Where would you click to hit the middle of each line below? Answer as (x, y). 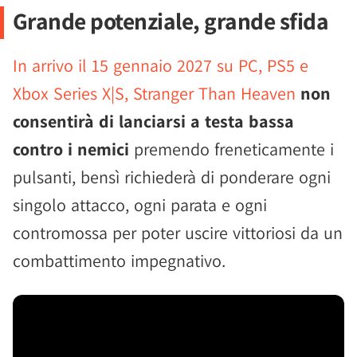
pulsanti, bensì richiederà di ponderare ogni (172, 177)
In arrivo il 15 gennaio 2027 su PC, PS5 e (161, 65)
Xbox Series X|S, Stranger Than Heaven (154, 93)
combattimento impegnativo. (119, 261)
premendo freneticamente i (231, 149)
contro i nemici (71, 149)
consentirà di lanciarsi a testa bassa (153, 121)
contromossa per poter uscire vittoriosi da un (178, 233)
